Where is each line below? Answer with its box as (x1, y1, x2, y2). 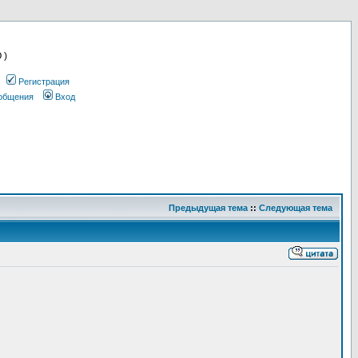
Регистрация (18, 77, 70, 86)
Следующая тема (259, 203, 332, 213)
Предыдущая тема (169, 203, 248, 213)
